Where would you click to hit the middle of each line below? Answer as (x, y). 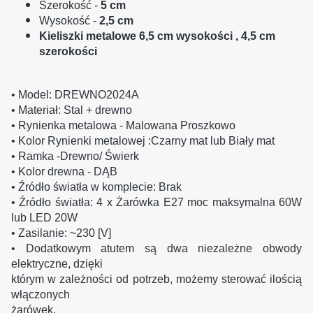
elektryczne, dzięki (57, 263)
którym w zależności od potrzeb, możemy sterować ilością (156, 279)
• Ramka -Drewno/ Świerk (75, 156)
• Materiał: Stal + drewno (72, 110)
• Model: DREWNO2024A (75, 94)
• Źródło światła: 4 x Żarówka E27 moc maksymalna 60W (156, 202)
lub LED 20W (44, 217)
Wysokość (65, 20)
